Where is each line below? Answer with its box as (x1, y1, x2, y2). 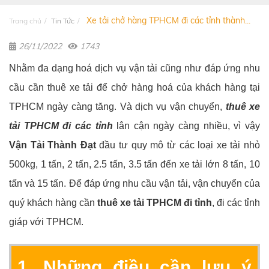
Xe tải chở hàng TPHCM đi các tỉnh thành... (84, 15, 250, 26)
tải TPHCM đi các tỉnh (9, 121, 113, 131)
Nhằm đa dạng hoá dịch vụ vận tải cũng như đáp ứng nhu (9, 63, 260, 74)
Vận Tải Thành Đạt (9, 140, 96, 151)
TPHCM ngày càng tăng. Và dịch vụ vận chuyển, (9, 101, 226, 112)
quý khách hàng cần (9, 198, 97, 208)
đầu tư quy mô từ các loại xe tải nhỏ (95, 140, 261, 151)
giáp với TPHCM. (9, 217, 83, 228)
